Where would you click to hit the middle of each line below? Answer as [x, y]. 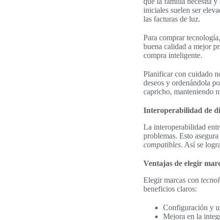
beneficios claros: [170, 189]
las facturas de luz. [172, 19]
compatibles [162, 144]
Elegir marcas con [172, 180]
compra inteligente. [173, 55]
